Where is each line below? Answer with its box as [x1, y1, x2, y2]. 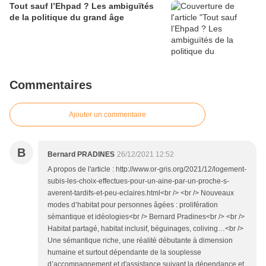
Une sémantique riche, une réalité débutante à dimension [47, 236, 233, 245]
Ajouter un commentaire [69, 110, 146, 119]
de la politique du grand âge [9, 12, 124, 23]
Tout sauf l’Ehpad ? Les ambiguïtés [9, 1, 154, 11]
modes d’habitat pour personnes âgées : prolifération [47, 201, 218, 210]
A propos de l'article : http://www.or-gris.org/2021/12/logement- [47, 165, 246, 174]
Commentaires [9, 78, 92, 92]
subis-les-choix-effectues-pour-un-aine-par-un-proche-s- [47, 177, 229, 186]
